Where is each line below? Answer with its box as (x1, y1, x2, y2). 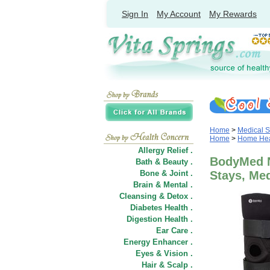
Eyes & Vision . (136, 249, 193, 258)
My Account (157, 9, 201, 19)
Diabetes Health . (130, 203, 193, 212)
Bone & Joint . (140, 169, 193, 178)
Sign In (122, 9, 148, 19)
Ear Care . (156, 226, 193, 235)
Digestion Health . (127, 215, 193, 224)
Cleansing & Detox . (119, 192, 193, 201)
